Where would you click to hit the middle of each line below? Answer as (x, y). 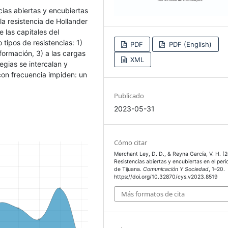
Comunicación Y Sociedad (176, 169)
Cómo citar (131, 143)
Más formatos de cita (153, 194)
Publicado (129, 96)
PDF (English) (189, 45)
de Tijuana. (129, 169)
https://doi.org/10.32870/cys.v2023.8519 (166, 177)
